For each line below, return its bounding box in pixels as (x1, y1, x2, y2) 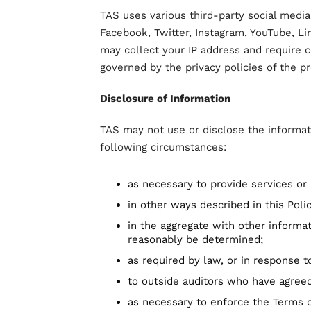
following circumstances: (100, 141, 226, 153)
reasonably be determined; (128, 233, 263, 246)
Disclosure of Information (100, 92, 230, 105)
